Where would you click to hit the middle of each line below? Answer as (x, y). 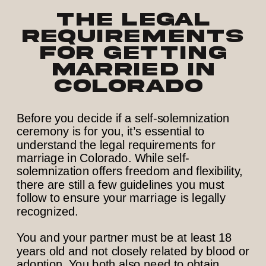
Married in (133, 70)
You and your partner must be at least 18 (124, 238)
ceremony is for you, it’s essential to (111, 132)
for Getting (133, 53)
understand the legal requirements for (116, 145)
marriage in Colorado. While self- (103, 158)
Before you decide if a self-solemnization (123, 118)
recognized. (49, 211)
